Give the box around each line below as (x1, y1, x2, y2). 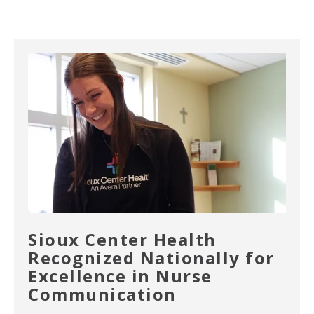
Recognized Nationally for (28, 246, 275, 270)
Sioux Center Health (28, 228, 217, 252)
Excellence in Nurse (28, 264, 212, 288)
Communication (28, 282, 177, 306)
